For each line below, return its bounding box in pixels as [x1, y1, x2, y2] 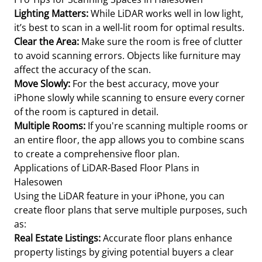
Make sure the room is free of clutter [79, 35, 243, 48]
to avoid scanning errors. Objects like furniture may [14, 49, 240, 62]
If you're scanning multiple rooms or [85, 119, 248, 132]
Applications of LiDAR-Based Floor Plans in [14, 161, 199, 174]
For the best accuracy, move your [70, 77, 219, 90]
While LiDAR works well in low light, [88, 7, 243, 20]
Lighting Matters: [14, 7, 88, 20]
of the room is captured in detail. [14, 105, 158, 118]
